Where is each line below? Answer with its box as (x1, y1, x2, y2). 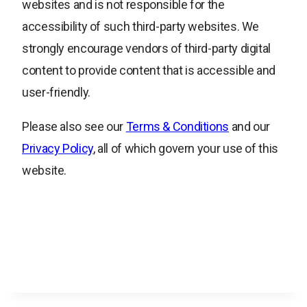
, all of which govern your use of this (93, 141, 278, 156)
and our (229, 119, 271, 134)
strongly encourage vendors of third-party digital (22, 41, 271, 56)
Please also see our (22, 119, 126, 134)
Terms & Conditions (125, 119, 230, 134)
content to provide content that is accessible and (22, 63, 275, 78)
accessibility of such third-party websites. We (22, 19, 260, 34)
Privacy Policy (22, 141, 93, 156)
